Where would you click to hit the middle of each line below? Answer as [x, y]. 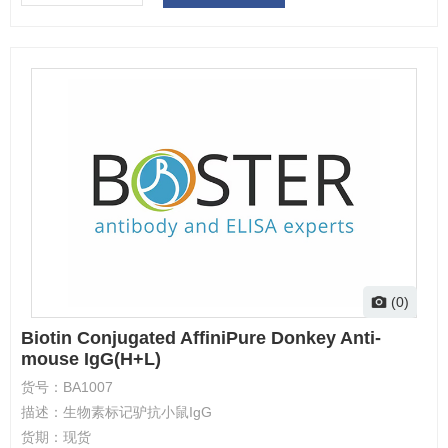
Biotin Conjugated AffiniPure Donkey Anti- [201, 338]
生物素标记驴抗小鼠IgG [137, 412]
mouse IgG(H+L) [91, 359]
